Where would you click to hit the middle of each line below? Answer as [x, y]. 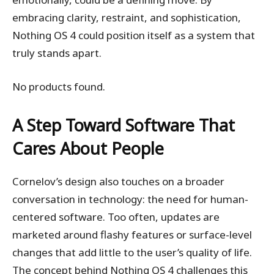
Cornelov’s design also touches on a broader [118, 181]
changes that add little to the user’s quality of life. [132, 252]
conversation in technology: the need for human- [130, 199]
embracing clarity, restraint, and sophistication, [127, 17]
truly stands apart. [57, 53]
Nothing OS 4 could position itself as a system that [134, 35]
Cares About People [88, 148]
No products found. [59, 87]
